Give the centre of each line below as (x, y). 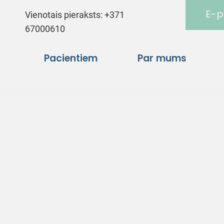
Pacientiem (71, 58)
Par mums (162, 58)
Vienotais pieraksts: (65, 15)
